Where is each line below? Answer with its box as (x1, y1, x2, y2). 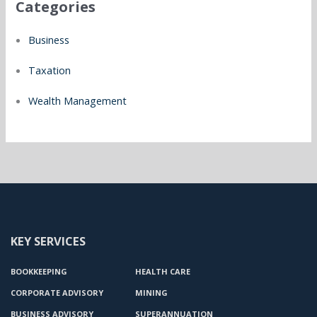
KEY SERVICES (11, 232, 86, 249)
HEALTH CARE (135, 266, 190, 277)
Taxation (28, 63, 71, 78)
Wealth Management (28, 93, 127, 108)
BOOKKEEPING (11, 266, 67, 277)
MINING (135, 287, 168, 299)
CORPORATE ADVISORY (11, 287, 103, 299)
